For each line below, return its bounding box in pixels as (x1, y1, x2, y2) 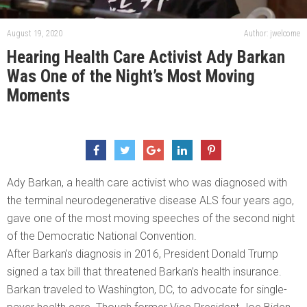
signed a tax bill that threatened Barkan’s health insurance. (7, 265, 282, 279)
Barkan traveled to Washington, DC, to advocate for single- (7, 283, 287, 297)
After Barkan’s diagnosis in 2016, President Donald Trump (7, 247, 278, 261)
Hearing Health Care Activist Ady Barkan (7, 47, 285, 68)
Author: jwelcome (244, 29, 300, 39)
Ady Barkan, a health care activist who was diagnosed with (7, 176, 287, 190)
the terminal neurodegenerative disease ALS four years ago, (7, 194, 294, 208)
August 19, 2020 (7, 29, 62, 39)
